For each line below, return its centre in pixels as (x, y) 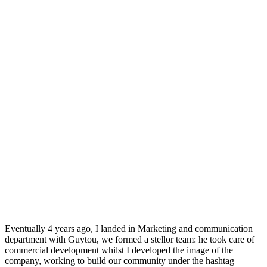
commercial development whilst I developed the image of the (119, 250)
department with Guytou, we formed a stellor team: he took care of (130, 239)
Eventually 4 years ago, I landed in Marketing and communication (129, 228)
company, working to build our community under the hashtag (119, 260)
